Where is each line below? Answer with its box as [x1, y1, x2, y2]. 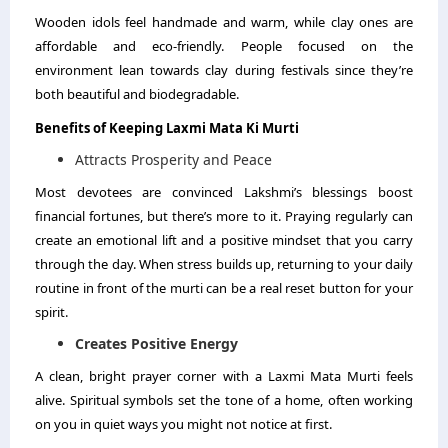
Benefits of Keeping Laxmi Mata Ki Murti [35, 119, 299, 137]
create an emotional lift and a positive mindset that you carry [35, 231, 413, 249]
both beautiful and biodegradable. [35, 85, 239, 103]
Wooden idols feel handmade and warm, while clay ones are [35, 13, 413, 31]
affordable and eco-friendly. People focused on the [35, 37, 413, 55]
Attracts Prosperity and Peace [75, 150, 272, 169]
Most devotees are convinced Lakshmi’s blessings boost [35, 183, 413, 201]
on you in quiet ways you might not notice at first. [35, 415, 332, 433]
